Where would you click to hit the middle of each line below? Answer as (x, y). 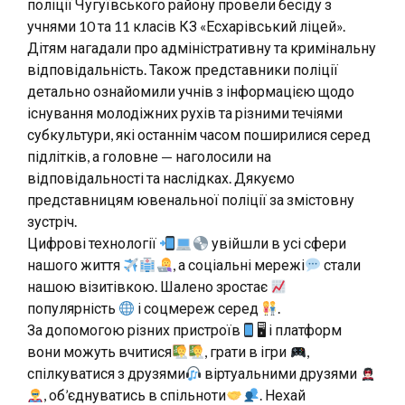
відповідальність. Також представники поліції (183, 69)
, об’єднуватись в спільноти (135, 395)
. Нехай (282, 395)
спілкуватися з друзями (106, 373)
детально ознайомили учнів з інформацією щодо (191, 91)
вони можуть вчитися (99, 351)
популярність (73, 308)
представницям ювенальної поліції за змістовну (191, 199)
